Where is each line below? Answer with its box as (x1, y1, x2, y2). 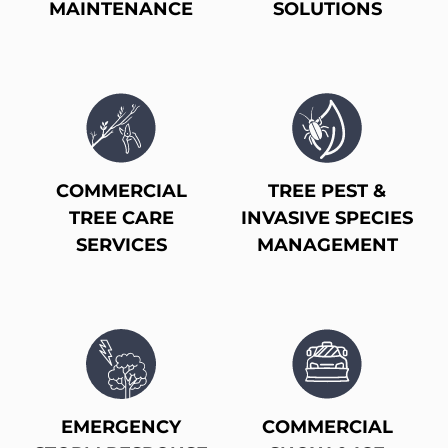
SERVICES (75, 234, 167, 257)
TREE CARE (68, 207, 174, 230)
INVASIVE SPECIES (241, 207, 413, 230)
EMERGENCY (61, 416, 181, 439)
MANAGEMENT (256, 234, 398, 257)
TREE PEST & (268, 180, 386, 203)
